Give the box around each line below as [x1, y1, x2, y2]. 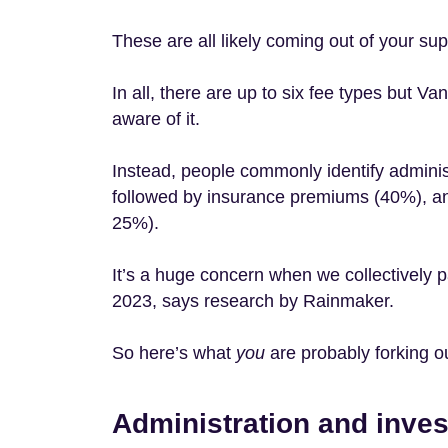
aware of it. [112, 109, 200, 129]
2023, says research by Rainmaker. [112, 291, 404, 311]
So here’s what [112, 343, 236, 363]
